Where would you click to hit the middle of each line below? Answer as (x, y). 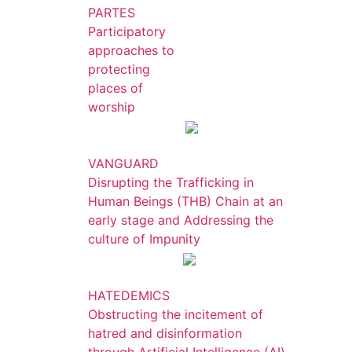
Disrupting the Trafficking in (171, 182)
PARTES (112, 13)
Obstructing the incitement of (176, 314)
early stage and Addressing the (181, 220)
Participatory (127, 31)
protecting (119, 69)
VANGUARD (123, 163)
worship (112, 107)
